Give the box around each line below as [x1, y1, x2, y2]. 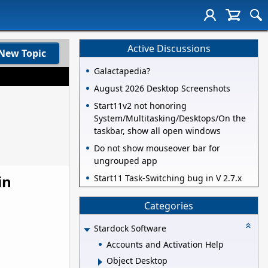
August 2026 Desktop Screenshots [94, 83, 230, 95]
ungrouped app [94, 155, 157, 167]
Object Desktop [106, 255, 167, 267]
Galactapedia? [94, 65, 150, 77]
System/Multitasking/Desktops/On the [94, 112, 246, 124]
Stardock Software [94, 223, 166, 234]
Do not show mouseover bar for [94, 142, 220, 154]
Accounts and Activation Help [106, 238, 224, 250]
